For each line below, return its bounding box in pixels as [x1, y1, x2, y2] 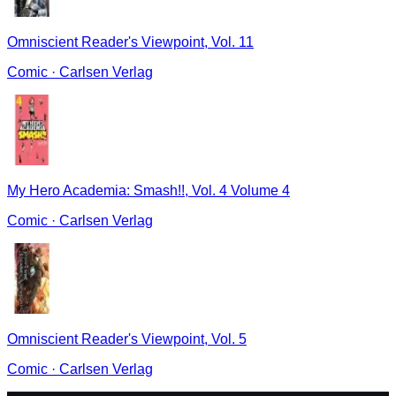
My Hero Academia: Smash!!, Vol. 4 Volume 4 [7, 183, 290, 199]
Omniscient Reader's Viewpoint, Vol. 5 [7, 331, 247, 347]
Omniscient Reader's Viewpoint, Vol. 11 [7, 34, 254, 50]
